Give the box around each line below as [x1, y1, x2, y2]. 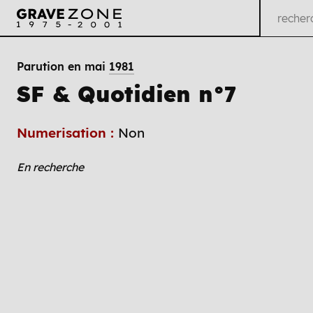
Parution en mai [17, 59, 109, 73]
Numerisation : [17, 124, 118, 141]
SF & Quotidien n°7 [17, 80, 236, 108]
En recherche [17, 159, 84, 174]
